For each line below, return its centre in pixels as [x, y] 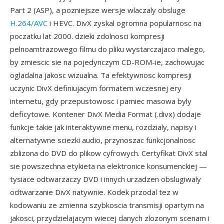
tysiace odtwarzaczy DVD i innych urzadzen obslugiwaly [105, 179]
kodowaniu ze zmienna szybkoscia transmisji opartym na [107, 205]
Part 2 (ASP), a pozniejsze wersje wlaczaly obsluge [98, 10]
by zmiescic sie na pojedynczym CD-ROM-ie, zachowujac [107, 62]
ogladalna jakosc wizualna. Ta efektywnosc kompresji [101, 75]
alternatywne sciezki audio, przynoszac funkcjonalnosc [103, 140]
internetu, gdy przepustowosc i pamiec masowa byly [101, 101]
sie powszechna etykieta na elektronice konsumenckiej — [108, 166]
